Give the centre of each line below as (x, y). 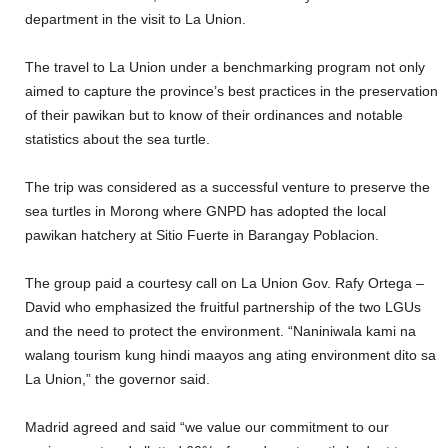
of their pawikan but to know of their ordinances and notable (214, 114)
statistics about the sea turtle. (119, 138)
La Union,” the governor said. (119, 378)
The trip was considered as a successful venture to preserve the (227, 186)
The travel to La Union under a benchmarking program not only (225, 66)
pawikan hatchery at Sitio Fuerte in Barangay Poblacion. (204, 234)
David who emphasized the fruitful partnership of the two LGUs (223, 306)
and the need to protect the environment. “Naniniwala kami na (220, 330)
